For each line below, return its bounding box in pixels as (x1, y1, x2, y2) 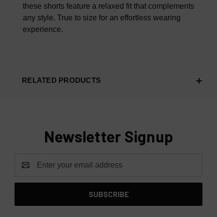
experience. (23, 25, 63, 34)
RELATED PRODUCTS (22, 76, 101, 85)
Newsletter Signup (44, 127, 173, 146)
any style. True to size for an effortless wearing (23, 14, 181, 22)
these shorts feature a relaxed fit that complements (23, 2, 194, 11)
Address (15, 167, 43, 175)
